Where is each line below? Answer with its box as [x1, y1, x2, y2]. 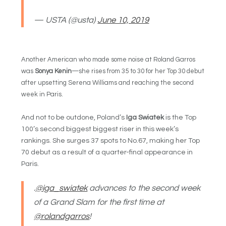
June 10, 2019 [97, 16, 149, 25]
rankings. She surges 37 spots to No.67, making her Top [21, 137, 200, 144]
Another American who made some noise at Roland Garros [21, 56, 196, 64]
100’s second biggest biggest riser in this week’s [21, 125, 179, 133]
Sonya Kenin [35, 68, 72, 75]
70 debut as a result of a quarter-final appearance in [21, 148, 193, 156]
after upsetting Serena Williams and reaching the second [21, 79, 194, 87]
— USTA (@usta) [34, 16, 98, 25]
